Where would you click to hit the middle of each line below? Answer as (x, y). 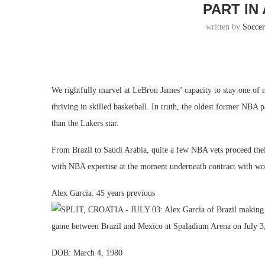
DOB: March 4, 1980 (87, 253)
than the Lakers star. (85, 123)
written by (224, 27)
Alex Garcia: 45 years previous (103, 193)
